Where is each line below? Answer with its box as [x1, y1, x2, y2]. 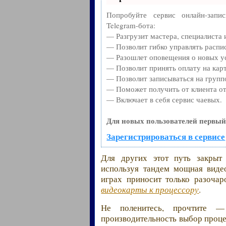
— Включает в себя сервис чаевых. [106, 94, 222, 104]
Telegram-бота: [106, 20, 156, 30]
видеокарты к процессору [101, 183, 199, 195]
